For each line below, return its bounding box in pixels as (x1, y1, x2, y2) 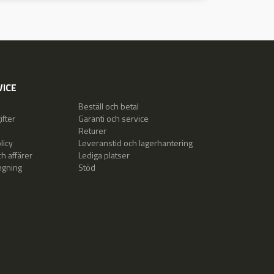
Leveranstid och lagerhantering (78, 136, 193, 149)
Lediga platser (78, 149, 130, 161)
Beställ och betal (78, 100, 139, 113)
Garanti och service (78, 112, 149, 125)
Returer (78, 124, 107, 137)
